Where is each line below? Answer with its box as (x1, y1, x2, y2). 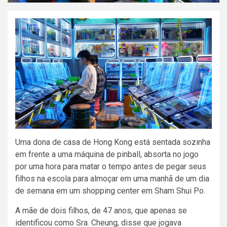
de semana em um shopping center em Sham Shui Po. (15, 186, 205, 196)
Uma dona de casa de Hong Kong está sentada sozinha (15, 137, 210, 147)
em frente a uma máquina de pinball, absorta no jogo (15, 149, 199, 160)
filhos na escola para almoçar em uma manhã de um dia (15, 174, 209, 184)
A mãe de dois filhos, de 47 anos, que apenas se (15, 206, 187, 216)
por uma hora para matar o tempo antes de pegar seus (15, 162, 206, 172)
